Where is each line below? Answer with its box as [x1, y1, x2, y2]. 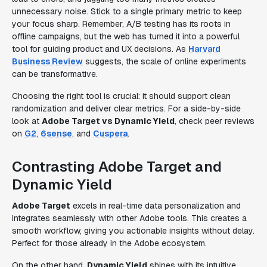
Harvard [188, 44, 221, 54]
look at [12, 116, 42, 126]
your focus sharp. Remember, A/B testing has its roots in [12, 18, 231, 29]
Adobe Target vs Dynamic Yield [42, 116, 175, 126]
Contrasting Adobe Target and [12, 157, 222, 176]
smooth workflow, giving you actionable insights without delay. [12, 225, 254, 236]
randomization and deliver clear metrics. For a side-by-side [12, 103, 241, 114]
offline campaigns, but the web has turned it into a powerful [12, 31, 240, 42]
